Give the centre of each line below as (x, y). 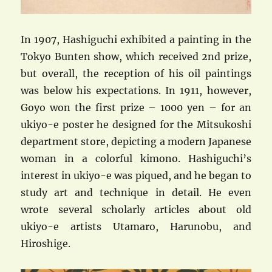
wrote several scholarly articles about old (136, 210)
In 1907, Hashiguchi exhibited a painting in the (136, 40)
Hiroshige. (46, 244)
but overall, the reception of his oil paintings (136, 74)
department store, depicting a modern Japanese (136, 142)
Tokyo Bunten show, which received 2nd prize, (136, 57)
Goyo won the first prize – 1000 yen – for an (136, 108)
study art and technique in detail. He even (136, 193)
